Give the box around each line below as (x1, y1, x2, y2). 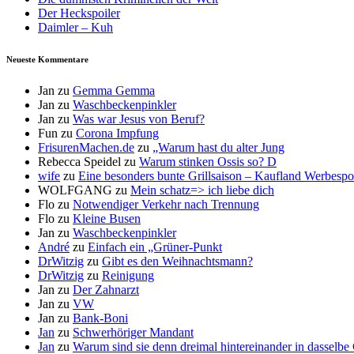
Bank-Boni (73, 311, 128, 326)
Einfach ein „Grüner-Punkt (88, 240, 222, 254)
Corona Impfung (76, 126, 159, 141)
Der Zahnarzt (73, 283, 139, 297)
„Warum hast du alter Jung (153, 141, 284, 155)
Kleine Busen (73, 212, 141, 226)
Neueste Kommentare (6, 55, 88, 65)
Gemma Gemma (73, 84, 155, 98)
